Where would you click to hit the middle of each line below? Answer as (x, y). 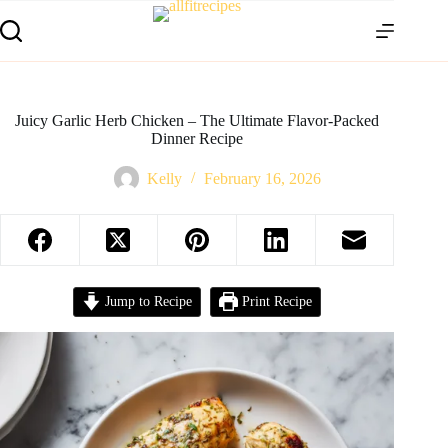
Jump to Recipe (147, 301)
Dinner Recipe (197, 138)
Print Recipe (274, 301)
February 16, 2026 (262, 179)
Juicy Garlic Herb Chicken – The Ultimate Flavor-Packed (197, 120)
